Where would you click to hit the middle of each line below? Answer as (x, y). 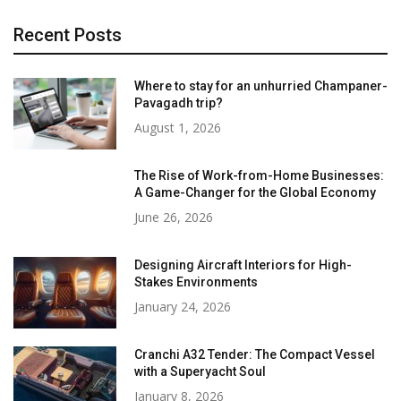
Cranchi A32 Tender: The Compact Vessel (255, 355)
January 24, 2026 (183, 307)
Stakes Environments (196, 282)
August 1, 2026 (178, 128)
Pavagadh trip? (179, 103)
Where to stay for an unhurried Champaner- (261, 86)
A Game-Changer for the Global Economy (255, 193)
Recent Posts (68, 35)
